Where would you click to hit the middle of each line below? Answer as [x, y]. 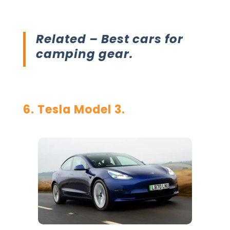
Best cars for [142, 39]
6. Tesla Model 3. [74, 109]
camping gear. [84, 54]
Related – [68, 39]
